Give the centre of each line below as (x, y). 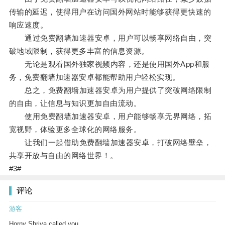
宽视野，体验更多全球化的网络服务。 (75, 130)
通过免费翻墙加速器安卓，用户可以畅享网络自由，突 (110, 38)
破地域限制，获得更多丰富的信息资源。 (79, 51)
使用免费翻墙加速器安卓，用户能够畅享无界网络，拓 (110, 117)
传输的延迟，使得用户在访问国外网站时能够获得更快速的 (110, 12)
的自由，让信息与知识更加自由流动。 (75, 103)
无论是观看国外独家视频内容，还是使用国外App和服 (109, 64)
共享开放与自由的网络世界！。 (63, 156)
